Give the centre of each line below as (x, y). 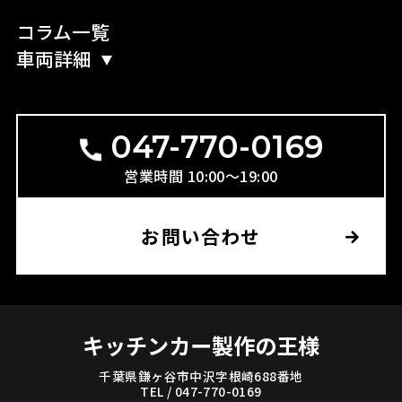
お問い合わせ (201, 236)
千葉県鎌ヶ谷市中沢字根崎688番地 (201, 376)
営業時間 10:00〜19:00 (201, 176)
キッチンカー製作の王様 (201, 345)
